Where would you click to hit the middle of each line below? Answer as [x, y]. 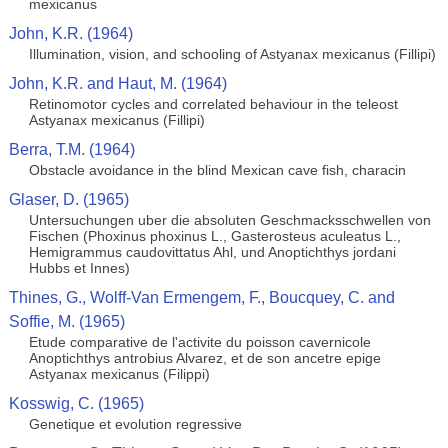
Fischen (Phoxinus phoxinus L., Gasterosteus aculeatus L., [214, 236]
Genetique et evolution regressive [135, 424]
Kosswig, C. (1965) [76, 403]
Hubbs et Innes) [79, 268]
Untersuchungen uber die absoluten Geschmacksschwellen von [229, 220]
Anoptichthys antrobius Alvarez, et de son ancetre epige [204, 358]
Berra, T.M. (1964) [71, 149]
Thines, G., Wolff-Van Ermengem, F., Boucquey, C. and [201, 297]
